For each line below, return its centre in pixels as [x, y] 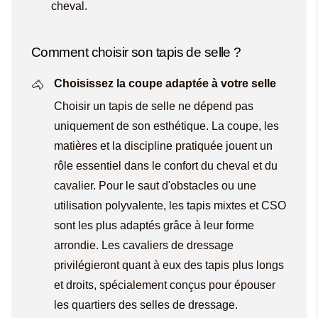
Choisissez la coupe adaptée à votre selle [165, 83]
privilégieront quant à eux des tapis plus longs [169, 265]
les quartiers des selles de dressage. [146, 305]
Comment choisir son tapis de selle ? [136, 52]
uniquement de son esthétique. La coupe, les [166, 126]
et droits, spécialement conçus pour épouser [165, 285]
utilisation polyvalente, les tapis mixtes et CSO [170, 205]
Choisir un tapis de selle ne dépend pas [154, 106]
